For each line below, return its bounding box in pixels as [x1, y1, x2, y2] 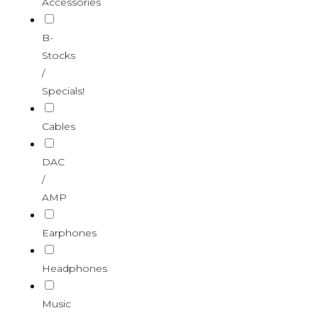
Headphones [41, 261, 107, 275]
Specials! [41, 84, 84, 97]
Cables [41, 119, 75, 133]
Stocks [41, 48, 75, 62]
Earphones [41, 226, 97, 239]
